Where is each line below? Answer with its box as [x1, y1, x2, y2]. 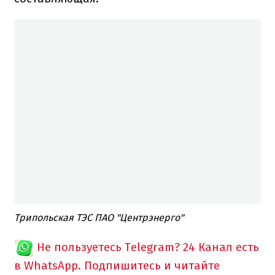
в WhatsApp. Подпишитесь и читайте [14, 258, 220, 273]
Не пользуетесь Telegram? [37, 240, 180, 255]
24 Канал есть [183, 240, 259, 255]
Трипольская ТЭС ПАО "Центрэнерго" [14, 212, 184, 224]
